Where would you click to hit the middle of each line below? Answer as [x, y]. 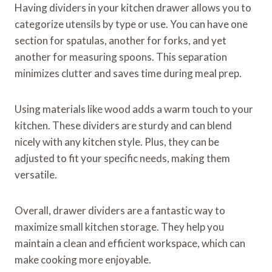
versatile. [36, 175]
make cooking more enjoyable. [83, 260]
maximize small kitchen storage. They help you [119, 227]
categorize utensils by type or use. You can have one [131, 24]
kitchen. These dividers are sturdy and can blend [123, 126]
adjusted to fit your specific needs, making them [122, 158]
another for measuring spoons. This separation [121, 57]
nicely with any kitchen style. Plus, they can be [117, 142]
